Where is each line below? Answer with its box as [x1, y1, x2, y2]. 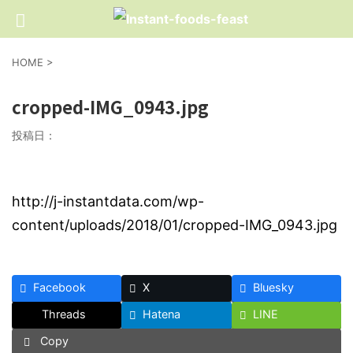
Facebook [33, 281, 86, 294]
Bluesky [252, 281, 294, 294]
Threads [42, 307, 86, 321]
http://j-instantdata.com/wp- [12, 193, 204, 210]
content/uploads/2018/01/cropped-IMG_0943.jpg [12, 217, 337, 233]
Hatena [143, 307, 181, 321]
